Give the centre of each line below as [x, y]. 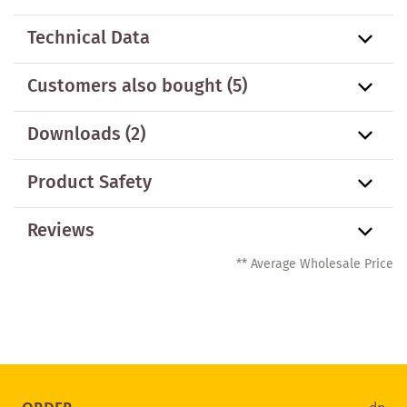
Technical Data [89, 38]
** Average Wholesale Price [315, 264]
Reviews [61, 231]
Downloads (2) [86, 134]
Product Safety [89, 183]
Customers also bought [125, 86]
